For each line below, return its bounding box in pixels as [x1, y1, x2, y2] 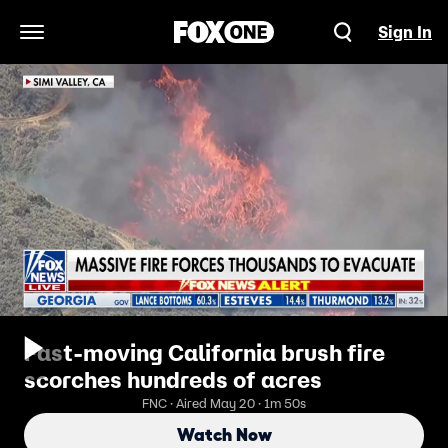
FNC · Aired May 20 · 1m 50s [142, 395, 306, 412]
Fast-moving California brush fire [24, 339, 385, 367]
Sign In [378, 22, 432, 42]
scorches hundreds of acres [24, 366, 322, 394]
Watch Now [176, 425, 272, 445]
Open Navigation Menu [30, 32, 201, 53]
